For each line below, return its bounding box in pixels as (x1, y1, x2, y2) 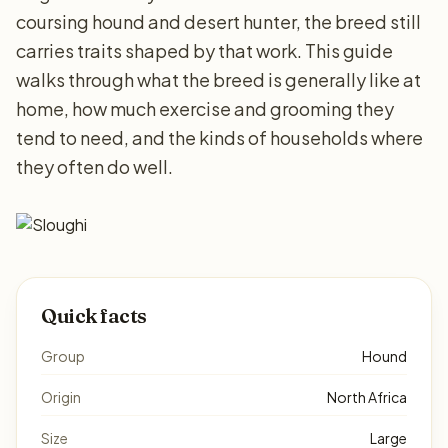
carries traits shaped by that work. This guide (16, 39, 393, 62)
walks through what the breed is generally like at (16, 68, 421, 91)
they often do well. (16, 155, 173, 178)
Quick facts (41, 303, 147, 328)
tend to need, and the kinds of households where (16, 126, 423, 149)
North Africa (327, 388, 407, 406)
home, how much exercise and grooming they (16, 97, 394, 120)
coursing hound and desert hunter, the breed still (16, 10, 421, 33)
